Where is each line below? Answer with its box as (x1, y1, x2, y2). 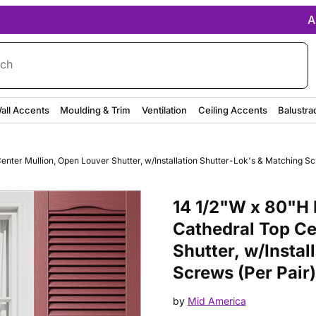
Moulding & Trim (60, 104, 131, 116)
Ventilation (142, 104, 188, 116)
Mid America (187, 295, 246, 308)
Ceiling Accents (197, 104, 267, 116)
